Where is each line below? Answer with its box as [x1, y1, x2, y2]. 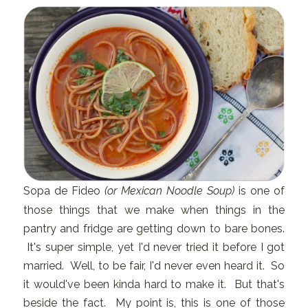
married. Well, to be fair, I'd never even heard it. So [23, 258, 285, 272]
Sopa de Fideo [23, 184, 100, 197]
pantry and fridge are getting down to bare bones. [23, 221, 285, 235]
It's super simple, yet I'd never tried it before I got [23, 240, 285, 254]
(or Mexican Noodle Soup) [100, 184, 235, 197]
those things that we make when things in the [23, 203, 285, 217]
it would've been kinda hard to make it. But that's [23, 277, 285, 291]
